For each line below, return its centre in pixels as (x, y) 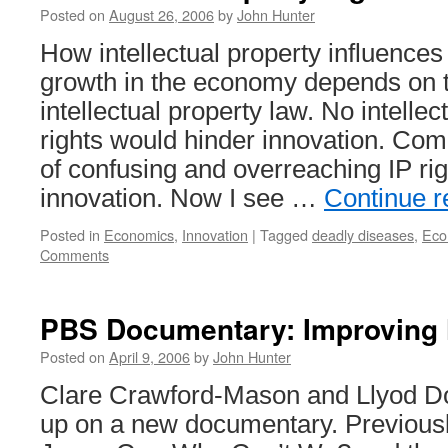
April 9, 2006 (149, 356)
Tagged (284, 234)
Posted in (70, 234)
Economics (139, 234)
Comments (74, 254)
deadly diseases (363, 234)
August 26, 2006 (161, 14)
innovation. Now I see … (182, 198)
